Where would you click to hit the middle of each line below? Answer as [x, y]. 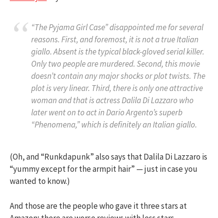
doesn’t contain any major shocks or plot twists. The [118, 76]
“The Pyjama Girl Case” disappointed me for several [117, 27]
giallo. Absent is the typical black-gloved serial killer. [118, 52]
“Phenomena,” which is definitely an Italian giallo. [114, 125]
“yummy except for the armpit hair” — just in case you [104, 169]
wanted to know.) [40, 181]
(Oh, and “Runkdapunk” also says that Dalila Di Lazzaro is [109, 157]
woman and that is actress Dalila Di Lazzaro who [112, 100]
